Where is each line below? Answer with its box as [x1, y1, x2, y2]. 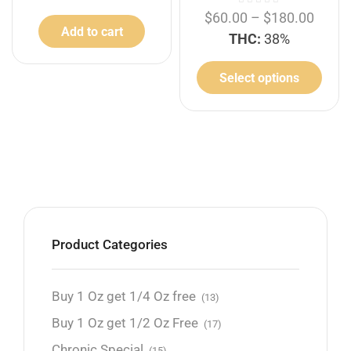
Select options [219, 71, 299, 86]
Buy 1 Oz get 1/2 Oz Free [52, 316, 198, 331]
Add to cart [60, 24, 123, 39]
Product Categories [52, 237, 168, 253]
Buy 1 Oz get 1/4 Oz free [52, 289, 196, 305]
